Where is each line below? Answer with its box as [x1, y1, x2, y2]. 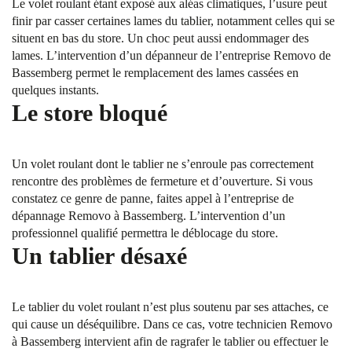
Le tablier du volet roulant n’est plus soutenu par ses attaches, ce [12, 300, 328, 313]
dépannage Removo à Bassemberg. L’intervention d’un [12, 209, 285, 222]
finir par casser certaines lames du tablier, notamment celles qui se [12, 14, 335, 27]
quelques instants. [12, 83, 99, 97]
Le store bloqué [12, 100, 167, 126]
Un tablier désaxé [12, 243, 187, 269]
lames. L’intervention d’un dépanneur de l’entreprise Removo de [12, 49, 331, 62]
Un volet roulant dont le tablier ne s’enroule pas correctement [12, 157, 313, 170]
